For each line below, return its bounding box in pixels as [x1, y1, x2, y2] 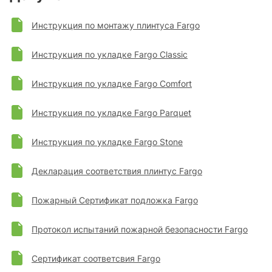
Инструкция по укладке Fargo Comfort [32, 78, 192, 89]
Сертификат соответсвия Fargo [32, 253, 160, 263]
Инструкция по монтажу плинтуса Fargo [32, 19, 200, 30]
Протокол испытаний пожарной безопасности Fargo [32, 223, 248, 234]
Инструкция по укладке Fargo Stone [32, 136, 183, 147]
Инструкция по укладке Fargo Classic [32, 49, 188, 59]
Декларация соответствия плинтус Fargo [32, 165, 202, 176]
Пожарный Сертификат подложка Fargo [32, 194, 198, 205]
